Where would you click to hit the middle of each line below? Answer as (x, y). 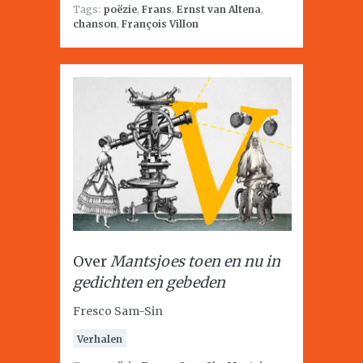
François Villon (160, 24)
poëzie (120, 9)
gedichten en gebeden (149, 282)
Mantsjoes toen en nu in (195, 261)
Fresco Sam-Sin (118, 311)
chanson (95, 24)
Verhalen (100, 339)
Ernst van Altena (219, 9)
